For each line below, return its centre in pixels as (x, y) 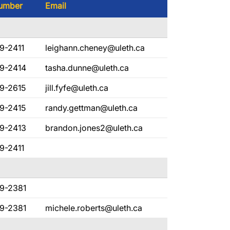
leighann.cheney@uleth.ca (95, 48)
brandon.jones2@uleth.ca (94, 128)
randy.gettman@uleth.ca (91, 108)
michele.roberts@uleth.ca (94, 208)
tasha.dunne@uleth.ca (87, 68)
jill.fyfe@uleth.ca (77, 88)
